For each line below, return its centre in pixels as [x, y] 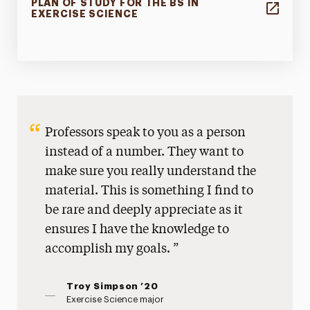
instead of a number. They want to [145, 153]
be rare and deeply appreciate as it [144, 211]
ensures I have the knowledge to [137, 230]
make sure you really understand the [151, 172]
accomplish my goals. [109, 249]
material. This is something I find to [149, 191]
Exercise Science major [116, 300]
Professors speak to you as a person [146, 133]
